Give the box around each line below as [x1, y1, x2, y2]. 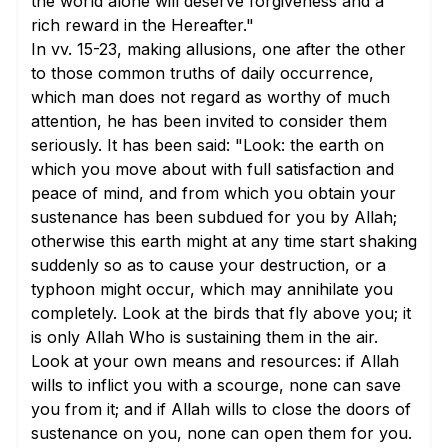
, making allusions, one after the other [117, 39, 406, 59]
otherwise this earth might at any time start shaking [31, 231, 417, 251]
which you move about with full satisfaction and [31, 159, 394, 179]
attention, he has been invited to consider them [31, 111, 387, 131]
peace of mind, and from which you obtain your [31, 183, 396, 203]
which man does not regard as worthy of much [31, 87, 390, 107]
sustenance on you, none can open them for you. [31, 423, 412, 443]
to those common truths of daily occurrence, [31, 63, 374, 83]
